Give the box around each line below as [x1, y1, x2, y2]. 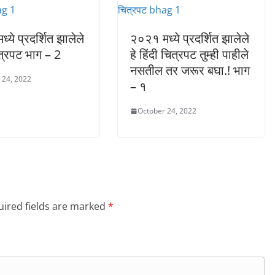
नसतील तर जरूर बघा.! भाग [130, 62, 250, 79]
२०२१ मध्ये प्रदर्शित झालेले [130, 30, 249, 47]
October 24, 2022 [137, 106, 196, 117]
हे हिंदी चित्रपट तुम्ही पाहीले [130, 46, 249, 63]
